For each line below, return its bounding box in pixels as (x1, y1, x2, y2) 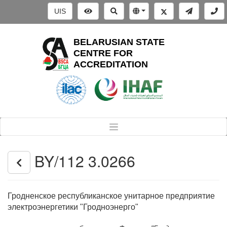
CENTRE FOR (73, 48, 133, 58)
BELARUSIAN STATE (73, 37, 165, 47)
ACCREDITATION (73, 59, 148, 69)
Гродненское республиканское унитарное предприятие (8, 192, 215, 201)
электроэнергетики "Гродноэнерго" (8, 203, 138, 212)
